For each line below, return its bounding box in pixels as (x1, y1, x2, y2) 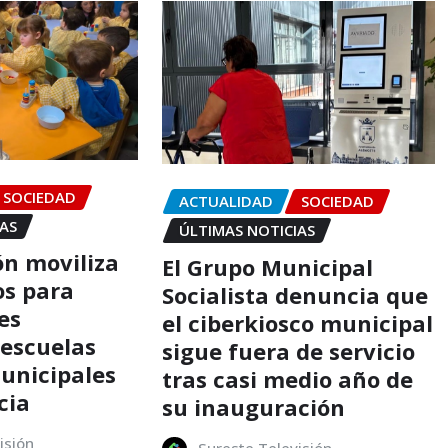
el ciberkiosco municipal (161, 307, 433, 338)
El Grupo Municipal (161, 251, 373, 282)
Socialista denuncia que (161, 279, 428, 310)
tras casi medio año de (161, 363, 413, 394)
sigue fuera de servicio (161, 335, 415, 366)
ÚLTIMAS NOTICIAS (178, 220, 315, 241)
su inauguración (161, 391, 345, 422)
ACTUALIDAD (178, 191, 273, 212)
